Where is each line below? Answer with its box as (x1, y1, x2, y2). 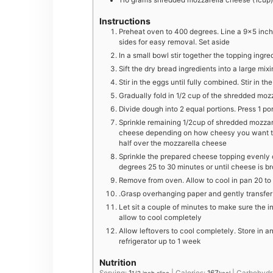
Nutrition (99, 257, 136, 268)
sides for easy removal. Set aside (119, 38, 230, 47)
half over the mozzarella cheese (119, 139, 227, 148)
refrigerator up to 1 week (119, 237, 200, 246)
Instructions (99, 16, 151, 27)
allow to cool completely (119, 213, 202, 222)
